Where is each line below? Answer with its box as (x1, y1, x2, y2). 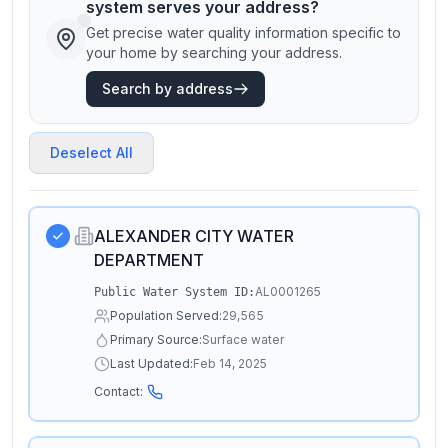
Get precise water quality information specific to (86, 24, 401, 41)
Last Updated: (110, 356, 193, 371)
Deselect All (50, 144, 133, 161)
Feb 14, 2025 (193, 356, 267, 371)
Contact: (94, 384, 143, 399)
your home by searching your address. (86, 44, 342, 61)
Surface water (202, 332, 284, 347)
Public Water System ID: (94, 285, 255, 299)
